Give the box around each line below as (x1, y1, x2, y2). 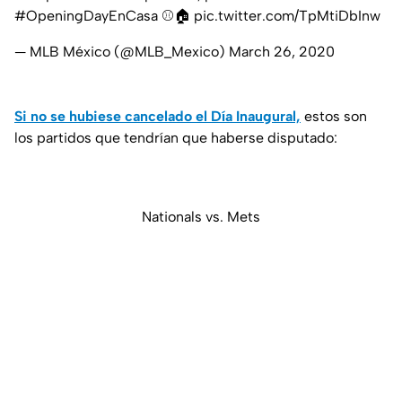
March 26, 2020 (229, 43, 335, 61)
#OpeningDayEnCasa (14, 7, 158, 25)
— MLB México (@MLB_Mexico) (14, 43, 229, 61)
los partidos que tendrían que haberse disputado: (14, 129, 337, 147)
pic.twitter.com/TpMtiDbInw (194, 7, 380, 25)
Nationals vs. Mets (142, 208, 260, 226)
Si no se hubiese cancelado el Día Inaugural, (14, 108, 301, 126)
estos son (301, 108, 367, 126)
